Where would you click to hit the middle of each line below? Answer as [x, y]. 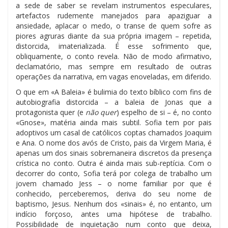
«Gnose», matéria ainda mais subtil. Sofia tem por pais [114, 122]
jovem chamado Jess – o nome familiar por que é [114, 183]
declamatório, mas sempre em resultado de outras [114, 66]
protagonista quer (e [51, 112]
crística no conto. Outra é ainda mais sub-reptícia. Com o [114, 163]
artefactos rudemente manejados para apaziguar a [114, 15]
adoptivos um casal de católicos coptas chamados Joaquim [114, 132]
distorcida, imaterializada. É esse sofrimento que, [114, 46]
